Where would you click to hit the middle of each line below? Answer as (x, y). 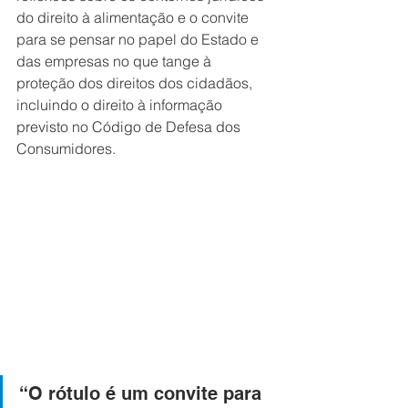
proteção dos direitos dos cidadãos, (136, 83)
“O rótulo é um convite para (143, 393)
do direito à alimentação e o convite (134, 17)
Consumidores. (68, 148)
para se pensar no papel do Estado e (139, 39)
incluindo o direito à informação (121, 105)
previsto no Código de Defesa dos (130, 127)
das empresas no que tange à (116, 61)
